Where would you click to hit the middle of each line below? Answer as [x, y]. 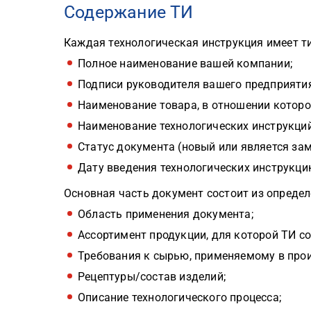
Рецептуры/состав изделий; [152, 277]
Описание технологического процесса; [179, 298]
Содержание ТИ [129, 12]
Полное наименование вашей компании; [185, 64]
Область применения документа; [166, 215]
